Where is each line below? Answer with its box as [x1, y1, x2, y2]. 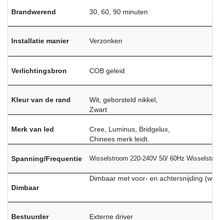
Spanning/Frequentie [11, 154, 82, 163]
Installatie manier [11, 36, 69, 45]
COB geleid [89, 66, 125, 75]
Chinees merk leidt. [89, 135, 150, 143]
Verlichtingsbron [11, 66, 67, 75]
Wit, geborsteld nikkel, [89, 95, 158, 104]
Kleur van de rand [11, 95, 71, 104]
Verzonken [89, 36, 123, 45]
